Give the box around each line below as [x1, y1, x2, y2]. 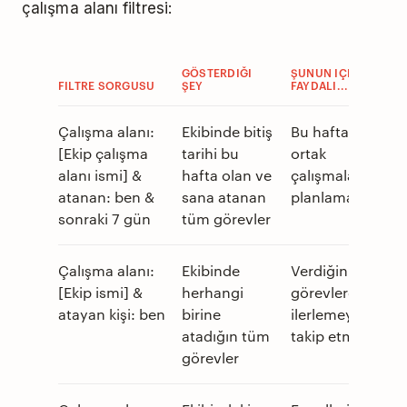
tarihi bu [182, 144, 239, 164]
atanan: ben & [58, 187, 154, 207]
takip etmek [291, 326, 371, 346]
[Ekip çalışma [58, 144, 148, 164]
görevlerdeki [291, 283, 376, 303]
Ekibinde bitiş [182, 122, 273, 142]
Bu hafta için [291, 122, 377, 142]
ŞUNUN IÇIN [291, 64, 360, 81]
